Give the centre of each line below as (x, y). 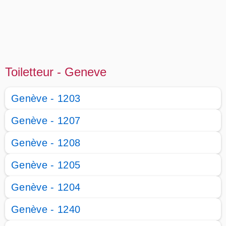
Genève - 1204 (46, 187)
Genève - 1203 (46, 98)
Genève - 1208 (46, 143)
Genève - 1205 (46, 165)
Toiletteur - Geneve (56, 72)
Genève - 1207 (46, 121)
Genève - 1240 (46, 209)
